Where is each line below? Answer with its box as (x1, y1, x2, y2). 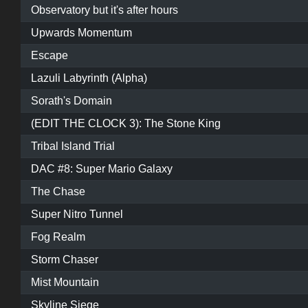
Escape (31, 49, 68, 62)
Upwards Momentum (31, 27, 132, 39)
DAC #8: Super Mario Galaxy (31, 163, 173, 175)
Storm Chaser (31, 254, 98, 266)
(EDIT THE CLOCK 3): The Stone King (31, 118, 221, 130)
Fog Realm (31, 231, 85, 243)
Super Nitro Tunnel (31, 208, 123, 221)
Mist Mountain (31, 276, 99, 289)
